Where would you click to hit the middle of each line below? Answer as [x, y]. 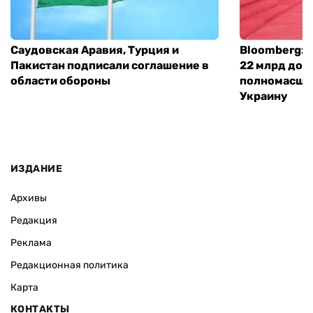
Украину [263, 96]
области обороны [60, 80]
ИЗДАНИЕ [36, 169]
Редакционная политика [70, 265]
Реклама [31, 243]
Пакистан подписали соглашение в [110, 65]
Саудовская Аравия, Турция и [95, 50]
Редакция [34, 221]
